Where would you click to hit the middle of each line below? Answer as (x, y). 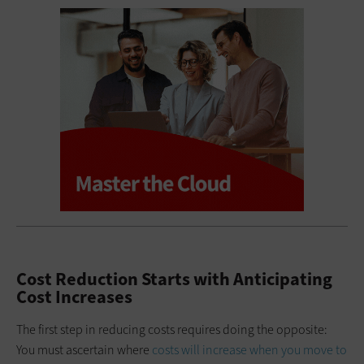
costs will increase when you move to (249, 349)
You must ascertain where (84, 349)
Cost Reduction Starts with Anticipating (174, 279)
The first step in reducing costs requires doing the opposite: (172, 329)
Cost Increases (74, 297)
